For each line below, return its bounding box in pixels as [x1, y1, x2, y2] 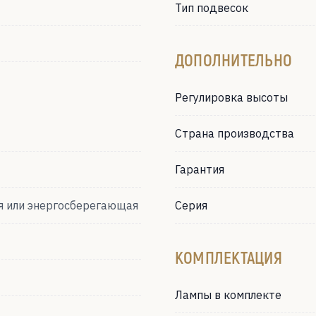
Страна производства [175, 126, 294, 140]
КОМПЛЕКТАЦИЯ [175, 247, 282, 267]
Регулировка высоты [175, 90, 288, 104]
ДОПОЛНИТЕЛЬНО [175, 49, 293, 70]
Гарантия [175, 162, 224, 176]
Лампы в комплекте [175, 288, 281, 302]
